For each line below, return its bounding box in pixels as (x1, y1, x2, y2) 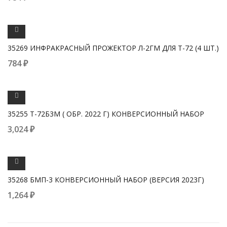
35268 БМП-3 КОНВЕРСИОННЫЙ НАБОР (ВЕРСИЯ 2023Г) (8, 175, 204, 184)
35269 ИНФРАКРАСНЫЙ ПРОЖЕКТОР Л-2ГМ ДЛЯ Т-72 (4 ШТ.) (8, 43, 219, 53)
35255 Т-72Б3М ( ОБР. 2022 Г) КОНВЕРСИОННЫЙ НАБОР (8, 109, 204, 119)
